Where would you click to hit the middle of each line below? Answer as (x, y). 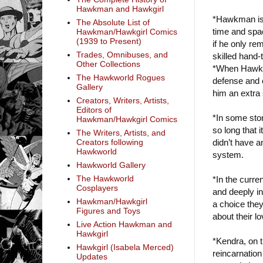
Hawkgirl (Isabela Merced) (125, 247)
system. (228, 155)
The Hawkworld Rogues (120, 78)
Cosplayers (97, 188)
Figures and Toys (108, 211)
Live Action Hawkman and (124, 225)
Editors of (94, 110)
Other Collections (108, 64)
